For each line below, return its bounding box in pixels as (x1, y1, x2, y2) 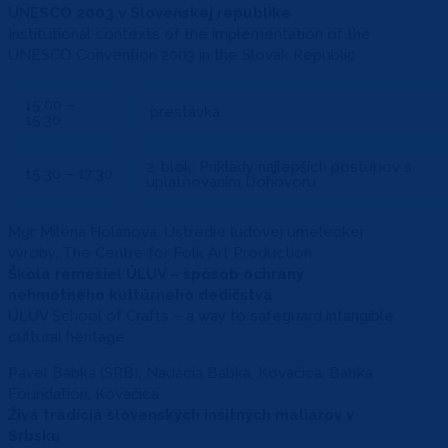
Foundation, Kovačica (8, 384, 159, 403)
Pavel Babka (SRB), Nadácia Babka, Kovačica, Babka (8, 363, 373, 382)
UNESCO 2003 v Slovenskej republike (8, 3, 291, 22)
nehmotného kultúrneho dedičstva (8, 285, 273, 304)
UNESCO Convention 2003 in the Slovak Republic (8, 45, 356, 64)
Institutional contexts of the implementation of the (8, 24, 371, 43)
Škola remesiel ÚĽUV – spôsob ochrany (8, 264, 304, 283)
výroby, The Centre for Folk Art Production (8, 243, 312, 262)
